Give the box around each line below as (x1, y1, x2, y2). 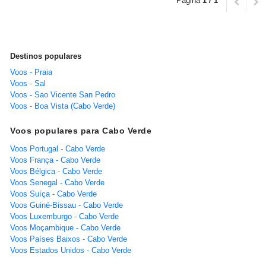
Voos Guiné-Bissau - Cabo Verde (10, 200, 123, 210)
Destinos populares (10, 51, 81, 61)
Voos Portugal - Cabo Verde (10, 144, 105, 153)
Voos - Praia (10, 67, 52, 77)
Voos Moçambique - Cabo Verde (10, 223, 121, 232)
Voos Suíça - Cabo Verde (10, 189, 97, 198)
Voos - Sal (10, 78, 46, 88)
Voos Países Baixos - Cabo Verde (10, 234, 127, 243)
